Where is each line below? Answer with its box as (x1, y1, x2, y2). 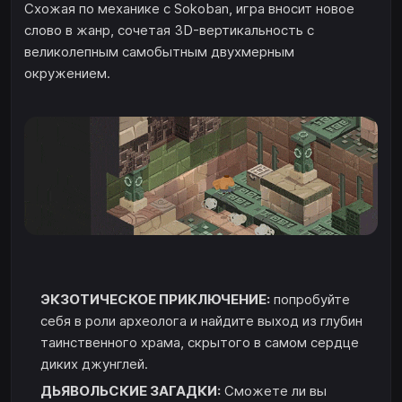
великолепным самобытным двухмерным (24, 43, 294, 61)
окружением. (24, 65, 110, 83)
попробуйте (270, 290, 350, 308)
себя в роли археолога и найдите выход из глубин (40, 311, 363, 329)
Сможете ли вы (221, 381, 327, 399)
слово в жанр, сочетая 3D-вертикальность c (24, 22, 314, 39)
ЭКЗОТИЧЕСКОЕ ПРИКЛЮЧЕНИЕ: (40, 290, 270, 308)
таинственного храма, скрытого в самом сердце (40, 333, 359, 351)
